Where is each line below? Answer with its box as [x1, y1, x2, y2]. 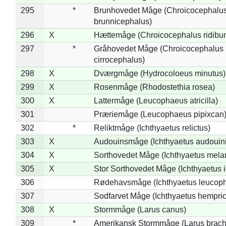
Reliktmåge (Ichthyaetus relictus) [93, 123, 210, 132]
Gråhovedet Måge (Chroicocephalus [93, 44, 223, 53]
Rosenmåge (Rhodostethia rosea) [93, 82, 215, 91]
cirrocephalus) [93, 55, 145, 64]
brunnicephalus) [93, 17, 152, 26]
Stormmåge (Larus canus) [93, 205, 186, 214]
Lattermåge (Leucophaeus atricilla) [93, 96, 218, 105]
